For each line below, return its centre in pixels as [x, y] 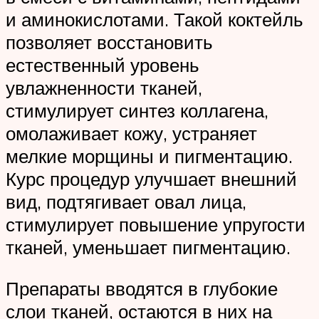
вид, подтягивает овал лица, [126, 201]
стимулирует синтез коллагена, [137, 110]
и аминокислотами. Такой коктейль [155, 19]
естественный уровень [103, 64]
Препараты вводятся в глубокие [142, 288]
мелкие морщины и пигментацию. [149, 156]
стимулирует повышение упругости [156, 224]
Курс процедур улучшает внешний [151, 178]
